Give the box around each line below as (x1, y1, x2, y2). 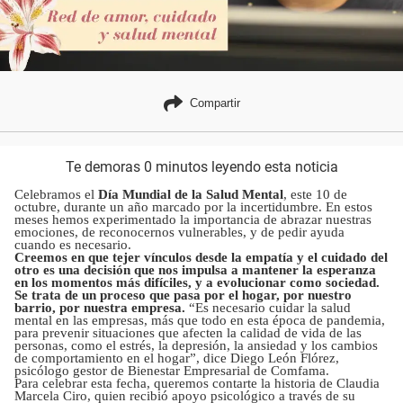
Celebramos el (14, 186, 98, 201)
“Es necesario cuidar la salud (189, 300, 351, 315)
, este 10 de (283, 186, 347, 201)
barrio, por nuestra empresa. (14, 300, 189, 315)
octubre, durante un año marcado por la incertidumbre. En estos (14, 199, 372, 214)
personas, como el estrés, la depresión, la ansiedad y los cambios (14, 337, 378, 353)
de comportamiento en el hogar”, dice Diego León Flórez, (14, 350, 339, 365)
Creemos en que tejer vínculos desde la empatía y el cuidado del (14, 249, 388, 264)
